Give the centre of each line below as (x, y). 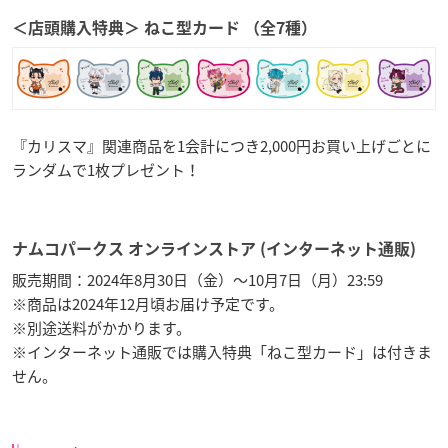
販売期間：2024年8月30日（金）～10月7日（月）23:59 (197, 280)
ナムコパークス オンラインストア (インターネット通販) (214, 249)
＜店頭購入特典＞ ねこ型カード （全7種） (164, 27)
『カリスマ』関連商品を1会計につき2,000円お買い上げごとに (221, 146)
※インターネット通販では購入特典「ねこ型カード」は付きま (222, 352)
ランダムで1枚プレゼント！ (106, 170)
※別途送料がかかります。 (101, 328)
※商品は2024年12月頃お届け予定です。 (148, 304)
